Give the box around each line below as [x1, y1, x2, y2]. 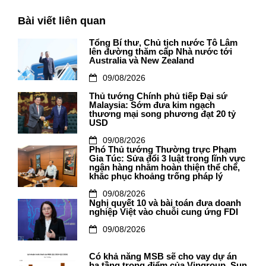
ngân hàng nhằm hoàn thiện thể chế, [89, 163, 240, 172]
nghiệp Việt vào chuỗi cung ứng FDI [89, 207, 238, 217]
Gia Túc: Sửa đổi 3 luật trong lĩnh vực [89, 154, 245, 163]
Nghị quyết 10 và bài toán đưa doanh [89, 198, 241, 208]
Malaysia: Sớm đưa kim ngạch [89, 100, 215, 110]
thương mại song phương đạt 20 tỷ [89, 109, 236, 119]
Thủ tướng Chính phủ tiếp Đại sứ [89, 91, 227, 101]
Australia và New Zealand [89, 56, 194, 65]
